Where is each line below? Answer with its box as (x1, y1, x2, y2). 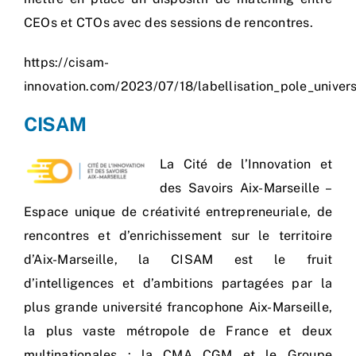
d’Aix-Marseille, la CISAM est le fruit (24, 252, 332, 268)
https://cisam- (24, 55, 110, 71)
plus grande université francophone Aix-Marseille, (24, 300, 332, 315)
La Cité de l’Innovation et (160, 157, 332, 172)
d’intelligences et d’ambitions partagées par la (24, 276, 332, 292)
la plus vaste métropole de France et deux (24, 323, 332, 339)
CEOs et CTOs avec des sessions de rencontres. (24, 15, 313, 31)
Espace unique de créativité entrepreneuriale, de (24, 204, 332, 220)
